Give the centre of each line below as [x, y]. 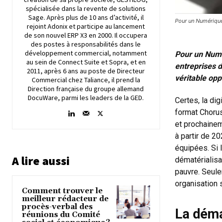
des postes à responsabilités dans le [86, 44]
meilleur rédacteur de [65, 199]
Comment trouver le [62, 191]
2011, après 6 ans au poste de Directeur [86, 71]
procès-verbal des [57, 207]
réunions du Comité [61, 215]
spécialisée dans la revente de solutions [86, 8]
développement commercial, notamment [86, 53]
